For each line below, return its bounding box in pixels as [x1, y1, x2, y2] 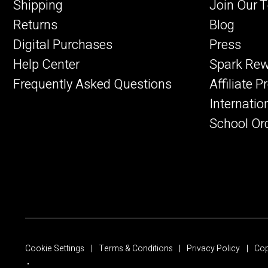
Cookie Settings [25, 242, 84, 255]
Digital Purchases [13, 35, 112, 54]
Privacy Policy [187, 242, 240, 255]
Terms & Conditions [98, 242, 173, 255]
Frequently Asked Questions [13, 74, 172, 94]
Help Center [13, 54, 80, 74]
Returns [13, 15, 57, 35]
